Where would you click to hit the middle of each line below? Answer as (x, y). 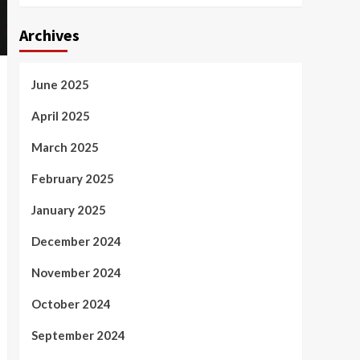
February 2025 (72, 178)
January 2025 (68, 210)
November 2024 (76, 272)
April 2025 (60, 116)
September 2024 (78, 335)
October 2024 (71, 304)
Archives (49, 35)
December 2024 (76, 241)
